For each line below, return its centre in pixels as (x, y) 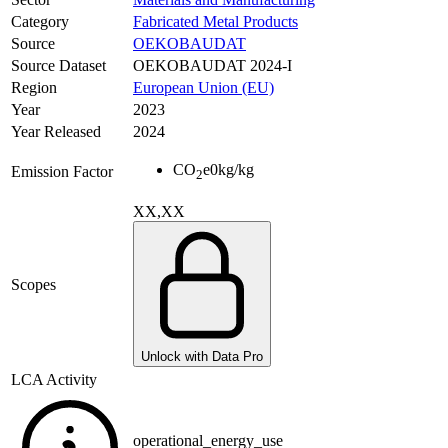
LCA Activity (54, 380)
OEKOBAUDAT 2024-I (212, 66)
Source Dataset (58, 66)
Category (40, 22)
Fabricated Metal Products (215, 22)
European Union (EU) (203, 88)
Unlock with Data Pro (202, 357)
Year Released (56, 132)
